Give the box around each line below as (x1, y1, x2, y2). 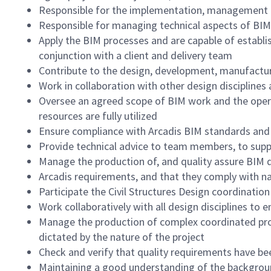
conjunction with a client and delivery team (39, 48, 232, 62)
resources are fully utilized (39, 109, 157, 123)
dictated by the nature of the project (39, 230, 204, 244)
